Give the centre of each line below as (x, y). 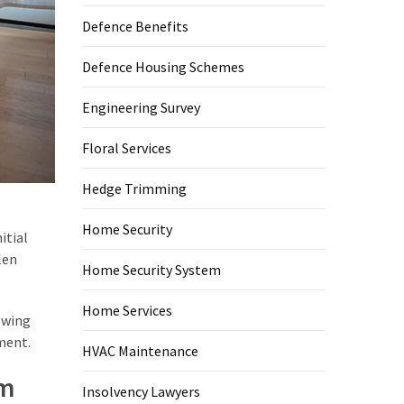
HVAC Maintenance (140, 351)
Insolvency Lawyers (141, 391)
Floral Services (127, 148)
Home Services (127, 310)
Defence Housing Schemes (163, 67)
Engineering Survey (141, 107)
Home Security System (151, 270)
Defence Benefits (135, 26)
